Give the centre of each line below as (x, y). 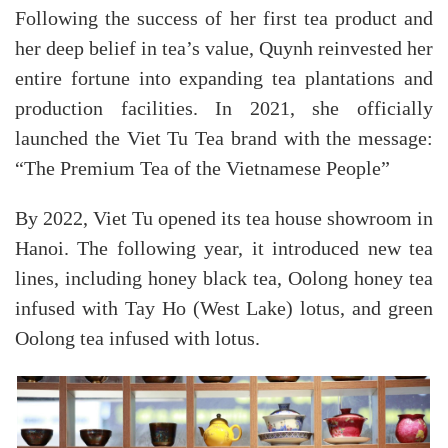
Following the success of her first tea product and (224, 18)
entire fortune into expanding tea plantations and (224, 78)
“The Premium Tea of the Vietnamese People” (202, 168)
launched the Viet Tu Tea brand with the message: (224, 138)
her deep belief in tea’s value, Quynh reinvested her (224, 48)
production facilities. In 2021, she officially (224, 108)
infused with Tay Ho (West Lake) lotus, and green (224, 308)
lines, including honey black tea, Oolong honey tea (224, 278)
